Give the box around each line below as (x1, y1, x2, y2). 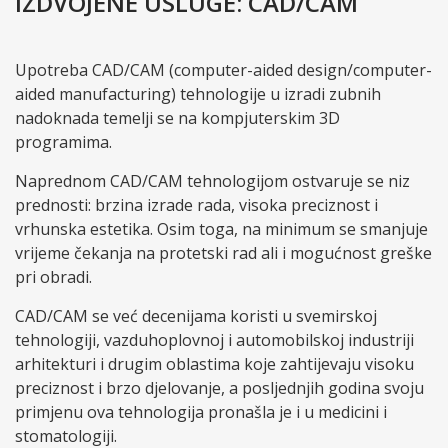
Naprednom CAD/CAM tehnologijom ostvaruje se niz (15, 170, 410, 193)
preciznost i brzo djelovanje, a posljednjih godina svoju (15, 377, 424, 400)
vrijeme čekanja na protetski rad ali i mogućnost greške (15, 242, 432, 265)
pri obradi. (15, 266, 92, 289)
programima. (15, 131, 112, 154)
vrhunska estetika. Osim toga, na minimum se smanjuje (15, 218, 428, 241)
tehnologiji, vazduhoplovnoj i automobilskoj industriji (15, 329, 414, 352)
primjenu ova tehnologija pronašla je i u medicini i (15, 401, 387, 424)
